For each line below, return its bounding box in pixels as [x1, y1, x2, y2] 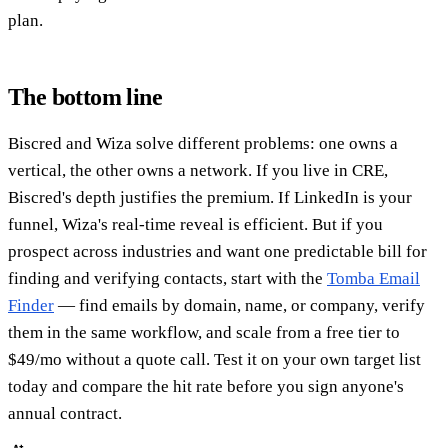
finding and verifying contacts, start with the [8, 268, 327, 288]
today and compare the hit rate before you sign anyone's [8, 376, 404, 396]
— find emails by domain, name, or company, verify [54, 295, 425, 315]
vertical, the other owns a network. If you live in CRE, [8, 160, 388, 180]
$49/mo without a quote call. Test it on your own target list [8, 349, 421, 369]
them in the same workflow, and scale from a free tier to [8, 322, 400, 342]
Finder [8, 295, 54, 315]
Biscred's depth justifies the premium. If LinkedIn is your [8, 187, 412, 207]
